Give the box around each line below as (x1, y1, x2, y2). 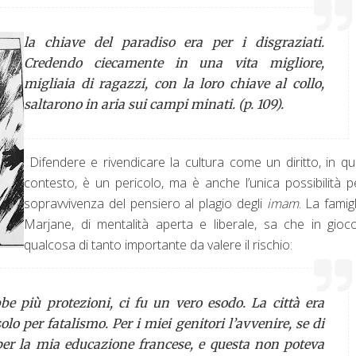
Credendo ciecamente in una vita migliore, (24, 54, 325, 71)
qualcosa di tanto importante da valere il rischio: (24, 235, 292, 253)
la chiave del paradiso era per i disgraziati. (24, 33, 325, 50)
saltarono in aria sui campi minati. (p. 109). (24, 95, 284, 112)
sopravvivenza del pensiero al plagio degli (24, 194, 267, 212)
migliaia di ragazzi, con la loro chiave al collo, (24, 75, 325, 91)
